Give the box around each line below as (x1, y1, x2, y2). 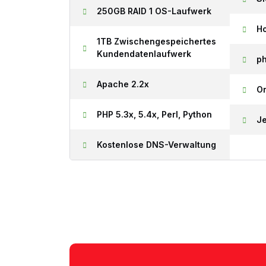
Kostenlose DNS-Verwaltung (97, 139, 216, 150)
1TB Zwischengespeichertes (97, 36, 216, 46)
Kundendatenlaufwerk (97, 48, 191, 59)
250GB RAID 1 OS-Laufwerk (97, 5, 211, 16)
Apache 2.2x (97, 78, 149, 89)
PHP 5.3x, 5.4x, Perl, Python (97, 109, 212, 119)
